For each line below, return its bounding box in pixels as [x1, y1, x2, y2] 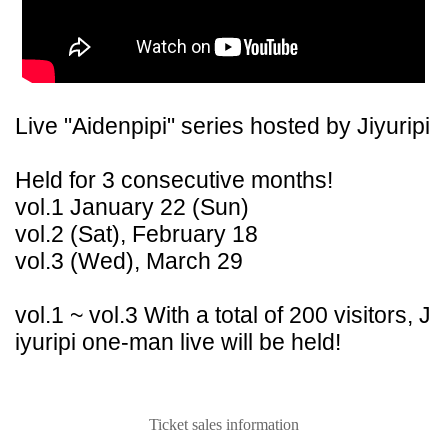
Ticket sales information [149, 415, 299, 433]
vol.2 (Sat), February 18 [15, 220, 258, 247]
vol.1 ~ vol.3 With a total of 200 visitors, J [15, 301, 431, 328]
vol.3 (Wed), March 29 [15, 247, 243, 274]
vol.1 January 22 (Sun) [15, 193, 249, 220]
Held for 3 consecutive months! [15, 166, 333, 193]
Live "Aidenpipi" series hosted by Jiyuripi [15, 112, 430, 139]
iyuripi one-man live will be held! [15, 328, 341, 355]
